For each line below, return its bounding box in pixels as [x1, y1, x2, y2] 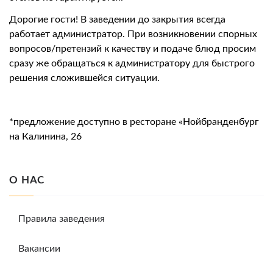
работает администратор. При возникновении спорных [9, 29, 257, 40]
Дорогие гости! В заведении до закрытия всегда [9, 15, 225, 25]
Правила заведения [18, 214, 105, 224]
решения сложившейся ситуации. [9, 73, 160, 83]
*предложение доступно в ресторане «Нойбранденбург [9, 117, 259, 127]
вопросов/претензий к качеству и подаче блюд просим [9, 44, 256, 54]
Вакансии [18, 244, 60, 254]
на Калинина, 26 [9, 132, 82, 142]
